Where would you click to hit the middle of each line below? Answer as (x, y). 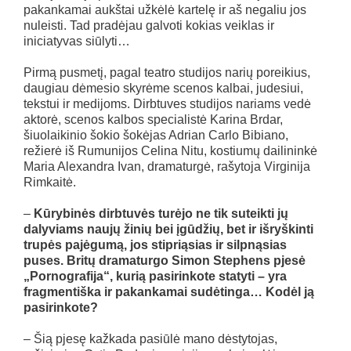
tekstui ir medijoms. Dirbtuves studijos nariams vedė (167, 104)
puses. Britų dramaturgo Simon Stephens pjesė (165, 261)
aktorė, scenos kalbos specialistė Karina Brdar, (153, 120)
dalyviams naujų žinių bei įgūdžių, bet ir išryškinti (168, 230)
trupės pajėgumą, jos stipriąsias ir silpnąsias (155, 245)
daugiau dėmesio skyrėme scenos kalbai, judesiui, (163, 89)
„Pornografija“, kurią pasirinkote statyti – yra (155, 277)
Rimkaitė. (50, 183)
